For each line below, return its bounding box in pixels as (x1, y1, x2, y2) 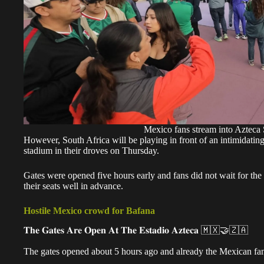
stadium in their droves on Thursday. (24, 146, 159, 156)
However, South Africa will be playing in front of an (24, 135, 218, 146)
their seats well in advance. (24, 181, 123, 192)
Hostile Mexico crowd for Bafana (24, 206, 155, 216)
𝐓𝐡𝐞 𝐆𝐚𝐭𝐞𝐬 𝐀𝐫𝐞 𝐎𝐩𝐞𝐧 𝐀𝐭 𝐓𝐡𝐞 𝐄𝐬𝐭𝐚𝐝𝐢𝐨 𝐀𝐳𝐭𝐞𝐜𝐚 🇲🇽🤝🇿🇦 (24, 225, 248, 235)
